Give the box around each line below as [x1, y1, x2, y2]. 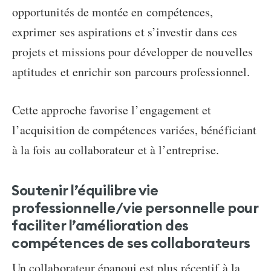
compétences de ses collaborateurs [11, 233, 250, 252]
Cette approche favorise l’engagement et [12, 102, 212, 119]
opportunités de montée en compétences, [12, 4, 214, 21]
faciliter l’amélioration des [11, 216, 189, 235]
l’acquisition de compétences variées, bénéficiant [12, 122, 256, 139]
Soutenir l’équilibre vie [11, 181, 158, 200]
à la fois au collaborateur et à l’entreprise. [12, 142, 219, 158]
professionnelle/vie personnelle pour [11, 198, 258, 217]
